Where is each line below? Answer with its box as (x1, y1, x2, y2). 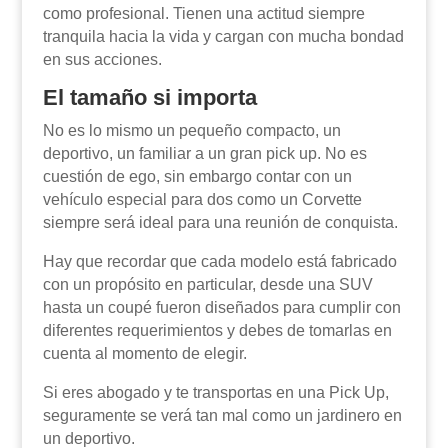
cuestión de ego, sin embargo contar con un (42, 168, 352, 185)
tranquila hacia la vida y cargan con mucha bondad (42, 28, 404, 45)
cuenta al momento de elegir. (42, 345, 247, 362)
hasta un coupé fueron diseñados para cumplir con (42, 299, 401, 316)
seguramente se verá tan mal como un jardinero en (42, 407, 402, 424)
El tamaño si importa (42, 85, 257, 110)
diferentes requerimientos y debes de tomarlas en (42, 322, 392, 339)
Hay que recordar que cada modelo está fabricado (42, 253, 397, 270)
